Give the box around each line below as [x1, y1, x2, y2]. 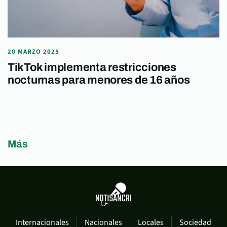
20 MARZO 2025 [8, 47, 60, 56]
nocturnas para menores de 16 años [8, 73, 190, 86]
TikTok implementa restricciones [8, 61, 176, 73]
